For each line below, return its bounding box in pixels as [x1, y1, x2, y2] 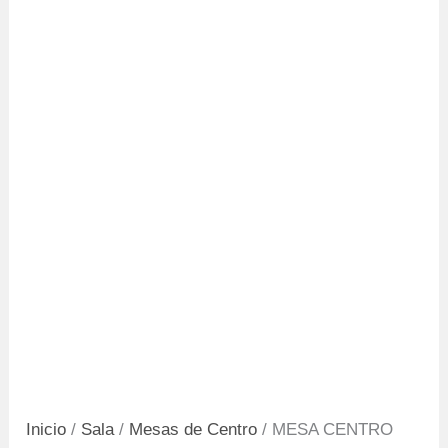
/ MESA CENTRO [257, 420, 394, 440]
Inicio [26, 420, 67, 440]
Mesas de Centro [129, 420, 258, 440]
